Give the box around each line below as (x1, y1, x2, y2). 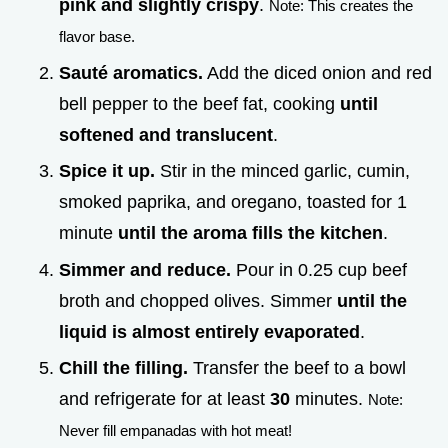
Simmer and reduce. (59, 259, 231, 280)
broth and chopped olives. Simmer (59, 290, 337, 311)
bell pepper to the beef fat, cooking (59, 93, 340, 114)
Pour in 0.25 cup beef (231, 259, 407, 280)
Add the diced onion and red (203, 62, 432, 83)
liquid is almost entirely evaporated (59, 321, 360, 342)
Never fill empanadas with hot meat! (59, 422, 292, 440)
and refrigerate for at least (59, 389, 270, 410)
